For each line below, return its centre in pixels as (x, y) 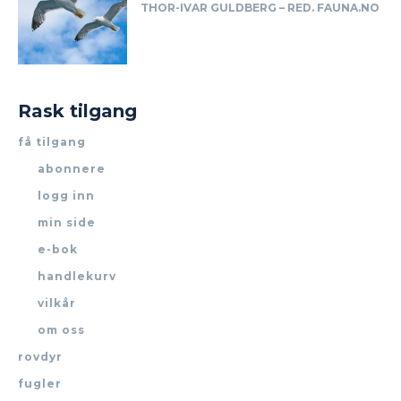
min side (67, 223)
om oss (61, 330)
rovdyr (40, 357)
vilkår (57, 303)
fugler (40, 384)
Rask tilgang (77, 111)
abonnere (72, 169)
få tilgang (52, 142)
